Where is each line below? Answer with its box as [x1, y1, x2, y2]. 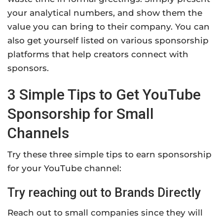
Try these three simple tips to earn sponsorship [7, 149, 212, 160]
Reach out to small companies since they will [7, 208, 203, 218]
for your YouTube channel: [7, 163, 121, 174]
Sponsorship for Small [7, 105, 154, 123]
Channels [7, 124, 69, 142]
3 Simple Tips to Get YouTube [7, 86, 201, 104]
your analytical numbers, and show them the [7, 8, 202, 18]
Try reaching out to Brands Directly [7, 185, 201, 200]
